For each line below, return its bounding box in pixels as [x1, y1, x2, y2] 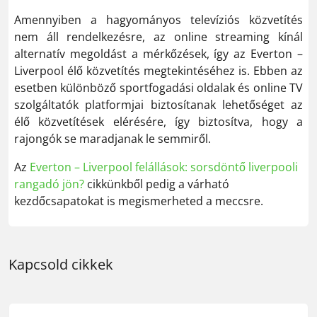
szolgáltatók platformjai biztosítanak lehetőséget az [14, 96, 303, 113]
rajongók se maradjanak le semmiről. [14, 130, 211, 146]
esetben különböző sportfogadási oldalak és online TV [14, 79, 303, 96]
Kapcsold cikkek [8, 254, 113, 274]
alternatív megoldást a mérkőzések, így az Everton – [14, 45, 303, 62]
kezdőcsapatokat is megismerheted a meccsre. [14, 192, 263, 209]
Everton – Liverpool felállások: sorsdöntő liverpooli [30, 158, 298, 175]
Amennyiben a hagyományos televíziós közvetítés [14, 11, 303, 28]
